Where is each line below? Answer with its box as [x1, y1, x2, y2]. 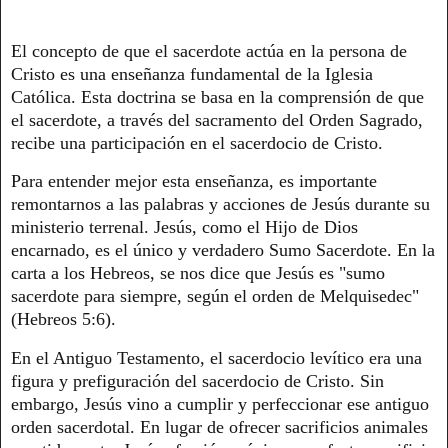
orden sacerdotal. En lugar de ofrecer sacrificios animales [11, 417, 428, 438]
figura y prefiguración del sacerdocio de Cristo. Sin [11, 371, 384, 392]
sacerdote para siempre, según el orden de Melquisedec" [11, 286, 419, 307]
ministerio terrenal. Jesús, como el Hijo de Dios [11, 217, 358, 238]
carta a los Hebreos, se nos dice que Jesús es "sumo [11, 263, 385, 284]
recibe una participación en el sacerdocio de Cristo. [11, 132, 388, 153]
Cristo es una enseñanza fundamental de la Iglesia [11, 63, 373, 84]
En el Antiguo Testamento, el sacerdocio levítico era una [11, 348, 422, 369]
